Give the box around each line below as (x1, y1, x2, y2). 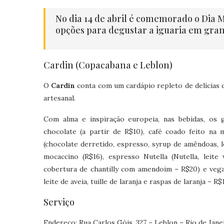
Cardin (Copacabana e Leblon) (43, 59, 172, 71)
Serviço (43, 196, 74, 208)
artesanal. (43, 93, 75, 102)
